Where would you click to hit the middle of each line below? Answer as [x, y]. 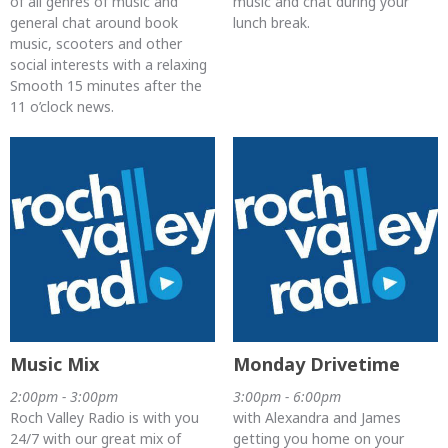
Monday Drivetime [316, 364]
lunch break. [271, 22]
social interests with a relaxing [108, 64]
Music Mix [54, 364]
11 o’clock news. [62, 106]
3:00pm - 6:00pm [286, 397]
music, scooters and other [96, 43]
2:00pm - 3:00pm [64, 397]
